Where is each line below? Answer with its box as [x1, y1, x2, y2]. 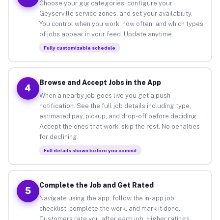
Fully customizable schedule [43, 44, 115, 51]
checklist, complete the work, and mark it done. [39, 204, 180, 212]
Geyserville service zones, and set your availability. [39, 9, 192, 17]
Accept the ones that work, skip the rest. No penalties [39, 122, 200, 130]
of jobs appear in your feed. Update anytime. [39, 30, 173, 38]
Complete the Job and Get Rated [39, 181, 154, 189]
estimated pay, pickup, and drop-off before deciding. [39, 112, 198, 120]
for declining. [39, 133, 79, 140]
